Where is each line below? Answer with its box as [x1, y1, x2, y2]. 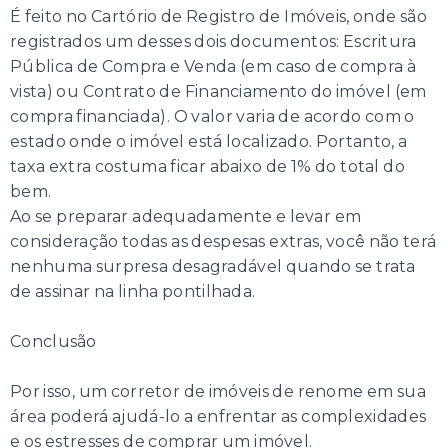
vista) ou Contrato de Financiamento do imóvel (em [10, 82, 427, 102]
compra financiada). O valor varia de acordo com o [10, 107, 415, 127]
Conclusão [10, 332, 97, 352]
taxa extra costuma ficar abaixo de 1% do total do [10, 157, 405, 177]
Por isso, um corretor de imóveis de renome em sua [10, 382, 426, 402]
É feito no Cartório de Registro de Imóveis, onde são [10, 7, 427, 27]
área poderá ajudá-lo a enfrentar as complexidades [10, 407, 427, 427]
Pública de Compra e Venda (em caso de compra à [10, 57, 417, 77]
